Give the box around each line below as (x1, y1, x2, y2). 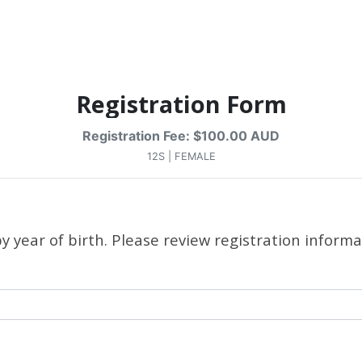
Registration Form (75, 88, 287, 120)
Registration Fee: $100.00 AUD (82, 128, 280, 144)
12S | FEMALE (146, 150, 216, 162)
